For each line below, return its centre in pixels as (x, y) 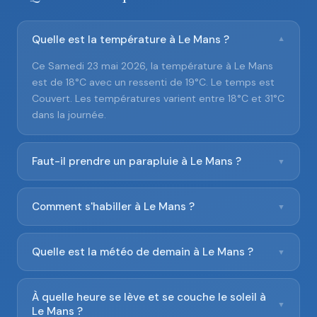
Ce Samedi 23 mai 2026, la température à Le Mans (152, 66)
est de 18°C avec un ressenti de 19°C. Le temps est (153, 82)
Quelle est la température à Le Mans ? (131, 40)
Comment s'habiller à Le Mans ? (113, 207)
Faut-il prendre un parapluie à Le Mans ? (137, 161)
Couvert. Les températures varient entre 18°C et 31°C (158, 98)
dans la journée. (69, 115)
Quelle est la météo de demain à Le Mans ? (143, 252)
